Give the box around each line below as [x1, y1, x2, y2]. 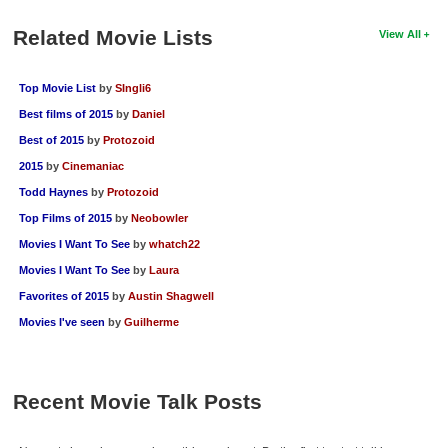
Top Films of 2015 [18, 211, 112, 224]
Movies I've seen [18, 315, 105, 328]
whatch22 [148, 237, 200, 250]
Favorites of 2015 [18, 289, 109, 302]
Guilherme [123, 315, 179, 328]
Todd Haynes [18, 185, 88, 198]
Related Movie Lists [12, 25, 213, 49]
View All [379, 27, 422, 40]
